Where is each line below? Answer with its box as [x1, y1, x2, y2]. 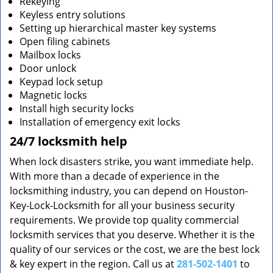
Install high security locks [19, 102, 134, 115]
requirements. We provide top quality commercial [10, 213, 239, 227]
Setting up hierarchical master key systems [19, 21, 216, 35]
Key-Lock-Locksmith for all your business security [10, 199, 235, 212]
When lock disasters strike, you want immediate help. [10, 155, 253, 168]
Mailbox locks [19, 48, 81, 62]
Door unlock [19, 62, 76, 75]
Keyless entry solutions [19, 8, 126, 21]
